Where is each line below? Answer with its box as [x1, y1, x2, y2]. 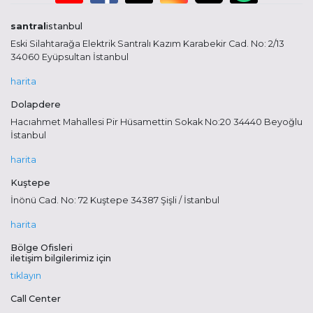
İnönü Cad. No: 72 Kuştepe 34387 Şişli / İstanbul [10, 194, 219, 205]
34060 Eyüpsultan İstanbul [10, 51, 129, 62]
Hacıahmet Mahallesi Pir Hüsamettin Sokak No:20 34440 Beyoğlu [10, 116, 303, 127]
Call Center [10, 293, 61, 304]
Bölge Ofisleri [10, 242, 73, 253]
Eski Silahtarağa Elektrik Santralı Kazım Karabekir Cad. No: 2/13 [10, 38, 284, 49]
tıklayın [10, 270, 41, 281]
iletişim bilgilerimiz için [10, 252, 111, 263]
